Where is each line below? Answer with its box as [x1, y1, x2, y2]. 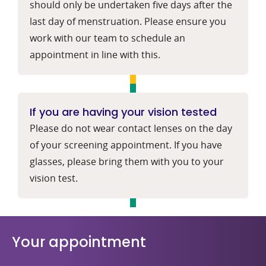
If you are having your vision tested [30, 104, 217, 119]
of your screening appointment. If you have [30, 138, 222, 151]
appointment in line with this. [30, 47, 160, 61]
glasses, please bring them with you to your [30, 154, 224, 168]
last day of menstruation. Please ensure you [30, 14, 226, 28]
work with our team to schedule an [30, 31, 185, 45]
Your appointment [12, 232, 146, 252]
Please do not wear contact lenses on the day [30, 121, 232, 135]
